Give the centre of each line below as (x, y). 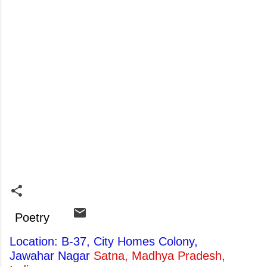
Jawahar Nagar (52, 256)
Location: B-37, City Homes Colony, (104, 241)
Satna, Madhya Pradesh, (159, 256)
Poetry (32, 218)
